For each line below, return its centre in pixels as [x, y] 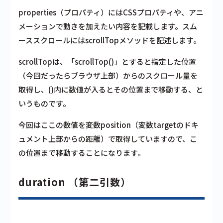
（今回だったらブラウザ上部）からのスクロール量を [108, 75]
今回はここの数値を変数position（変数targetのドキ [109, 124]
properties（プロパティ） [63, 12]
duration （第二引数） [75, 182]
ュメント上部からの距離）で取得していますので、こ [108, 138]
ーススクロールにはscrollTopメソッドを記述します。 [110, 40]
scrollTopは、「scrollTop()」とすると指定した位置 [108, 61]
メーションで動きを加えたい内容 [75, 26]
